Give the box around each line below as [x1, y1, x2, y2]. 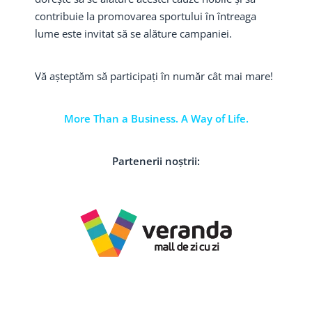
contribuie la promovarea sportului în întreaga [35, 8, 256, 23]
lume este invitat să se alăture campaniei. [35, 26, 232, 40]
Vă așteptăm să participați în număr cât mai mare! [35, 68, 273, 83]
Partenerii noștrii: [112, 153, 200, 168]
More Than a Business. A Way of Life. [63, 111, 249, 125]
